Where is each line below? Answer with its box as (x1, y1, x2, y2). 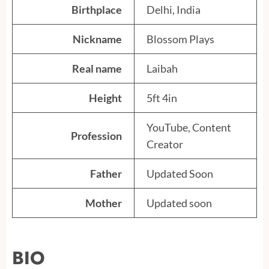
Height (89, 91, 122, 105)
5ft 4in (147, 91, 177, 105)
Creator (147, 138, 183, 151)
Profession (71, 129, 122, 143)
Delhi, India (147, 3, 201, 17)
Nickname (73, 32, 122, 46)
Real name (72, 62, 122, 76)
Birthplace (71, 3, 122, 17)
